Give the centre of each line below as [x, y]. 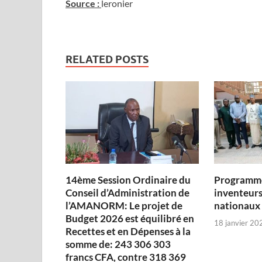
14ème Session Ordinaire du [128, 180]
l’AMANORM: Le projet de [124, 206]
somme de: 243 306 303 [118, 244]
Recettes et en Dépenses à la [128, 232]
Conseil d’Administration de [127, 193]
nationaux [237, 206]
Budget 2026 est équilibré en [130, 219]
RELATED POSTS [107, 60]
